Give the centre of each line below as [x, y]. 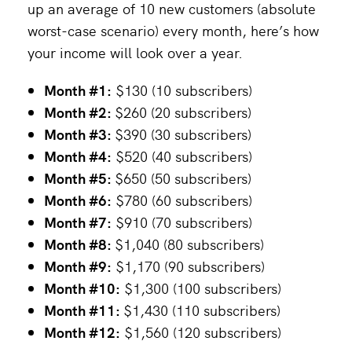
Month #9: [78, 266]
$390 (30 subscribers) [183, 134]
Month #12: [82, 332]
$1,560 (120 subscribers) [201, 332]
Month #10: [82, 288]
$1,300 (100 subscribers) [201, 288]
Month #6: [78, 200]
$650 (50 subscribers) [183, 178]
